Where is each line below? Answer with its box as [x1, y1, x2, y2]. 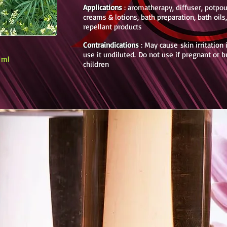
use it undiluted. [83, 50, 138, 59]
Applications [83, 3, 122, 12]
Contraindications [83, 40, 139, 50]
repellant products [83, 22, 142, 31]
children [83, 59, 109, 69]
